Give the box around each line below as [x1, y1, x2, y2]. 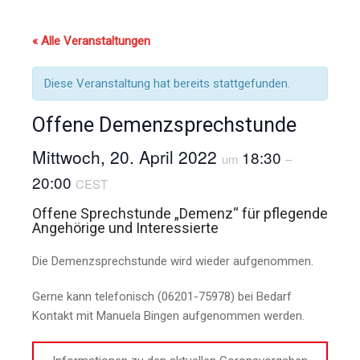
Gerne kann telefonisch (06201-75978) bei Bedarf [32, 289, 292, 305]
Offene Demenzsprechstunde [32, 112, 297, 137]
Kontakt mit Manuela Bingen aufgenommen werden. [32, 309, 305, 324]
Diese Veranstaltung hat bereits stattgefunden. [44, 76, 290, 92]
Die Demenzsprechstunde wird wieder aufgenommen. [32, 254, 313, 269]
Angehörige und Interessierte [32, 219, 219, 237]
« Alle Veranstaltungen [32, 34, 150, 49]
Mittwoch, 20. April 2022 [32, 145, 222, 170]
